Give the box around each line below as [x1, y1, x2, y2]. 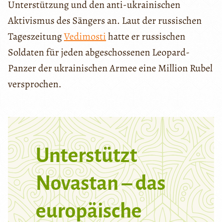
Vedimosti [64, 29, 106, 43]
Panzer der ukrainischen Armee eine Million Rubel [8, 61, 213, 75]
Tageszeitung [8, 29, 64, 43]
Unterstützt [36, 144, 137, 166]
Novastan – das [36, 172, 166, 194]
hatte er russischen [106, 29, 185, 43]
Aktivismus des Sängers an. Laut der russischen [8, 13, 202, 27]
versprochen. [8, 77, 61, 91]
